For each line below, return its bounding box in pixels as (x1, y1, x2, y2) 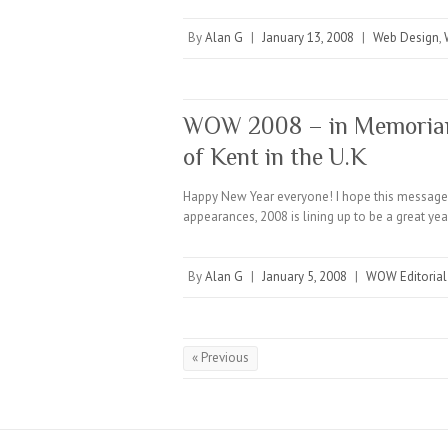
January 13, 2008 (262, 29, 354, 46)
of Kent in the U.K (183, 143, 367, 170)
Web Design (373, 29, 439, 46)
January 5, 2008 (262, 268, 347, 285)
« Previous (192, 349, 249, 366)
